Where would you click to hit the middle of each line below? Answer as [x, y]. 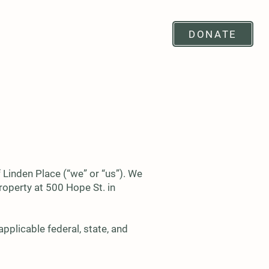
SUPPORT [39, 32]
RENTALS [115, 32]
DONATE [213, 34]
